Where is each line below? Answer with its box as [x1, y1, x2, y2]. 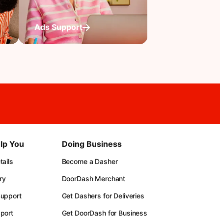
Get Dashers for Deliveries [61, 192, 144, 200]
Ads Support [34, 22, 82, 32]
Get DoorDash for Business [61, 209, 147, 217]
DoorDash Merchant [61, 174, 126, 183]
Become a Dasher [61, 157, 118, 165]
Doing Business [61, 139, 122, 149]
